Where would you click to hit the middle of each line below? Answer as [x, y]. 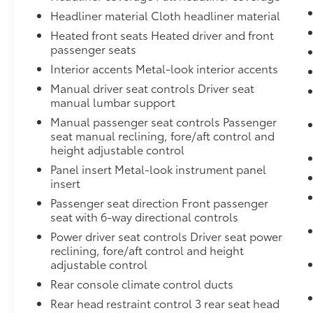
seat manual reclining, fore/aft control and [163, 136]
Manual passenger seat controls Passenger [164, 122]
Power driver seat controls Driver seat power [167, 236]
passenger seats [94, 49]
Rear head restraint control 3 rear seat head [165, 303]
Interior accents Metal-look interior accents [165, 68]
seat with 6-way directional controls [145, 217]
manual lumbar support [113, 102]
